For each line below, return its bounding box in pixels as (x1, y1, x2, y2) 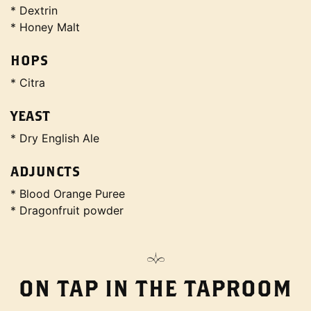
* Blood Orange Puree (10, 187, 125, 201)
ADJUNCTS (10, 163, 80, 180)
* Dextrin (10, 3, 58, 18)
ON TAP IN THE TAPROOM (19, 275, 292, 302)
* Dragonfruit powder (10, 203, 124, 218)
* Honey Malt (10, 20, 80, 35)
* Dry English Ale (10, 131, 99, 146)
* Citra (10, 76, 45, 90)
